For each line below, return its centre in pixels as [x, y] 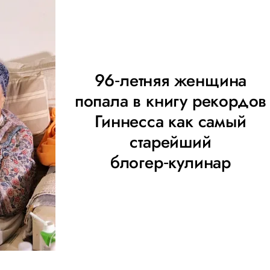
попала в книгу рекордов [171, 101]
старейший [171, 142]
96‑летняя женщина [171, 80]
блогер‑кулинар [171, 162]
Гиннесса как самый [171, 121]
